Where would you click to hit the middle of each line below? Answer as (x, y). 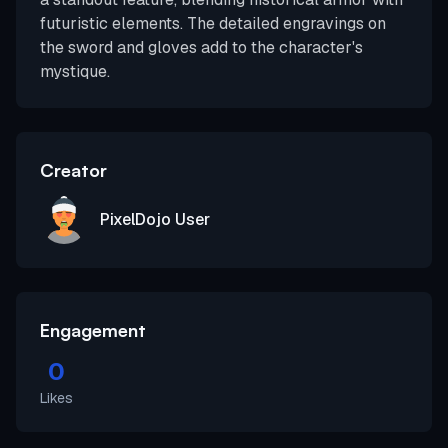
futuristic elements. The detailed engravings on (213, 23)
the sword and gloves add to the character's (201, 47)
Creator (73, 170)
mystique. (75, 71)
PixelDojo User (155, 219)
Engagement (93, 330)
